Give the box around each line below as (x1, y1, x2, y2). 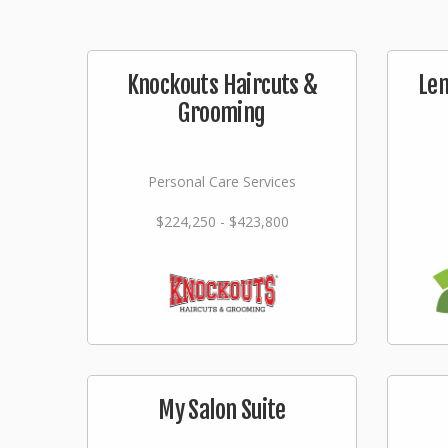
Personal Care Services (148, 172, 296, 191)
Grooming (178, 98, 266, 128)
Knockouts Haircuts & (126, 70, 318, 100)
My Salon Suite (158, 395, 286, 425)
